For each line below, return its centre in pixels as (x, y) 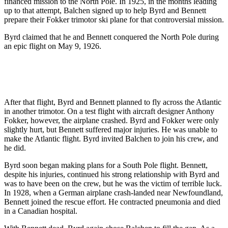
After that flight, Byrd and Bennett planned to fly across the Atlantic (113, 102)
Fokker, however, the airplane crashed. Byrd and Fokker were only (111, 120)
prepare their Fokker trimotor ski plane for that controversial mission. (114, 19)
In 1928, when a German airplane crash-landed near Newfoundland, (113, 192)
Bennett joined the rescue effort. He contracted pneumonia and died (112, 202)
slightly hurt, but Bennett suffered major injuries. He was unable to (111, 129)
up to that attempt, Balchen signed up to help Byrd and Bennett (105, 10)
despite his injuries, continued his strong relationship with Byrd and (112, 174)
